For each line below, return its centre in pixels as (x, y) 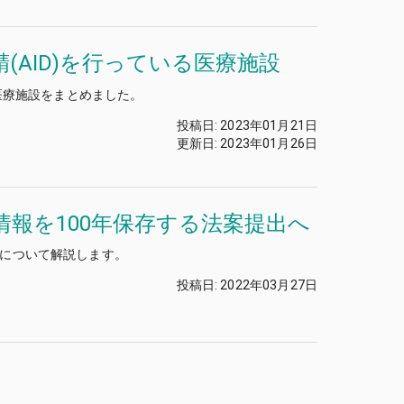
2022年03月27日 (269, 285)
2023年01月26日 (269, 143)
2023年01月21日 (269, 125)
